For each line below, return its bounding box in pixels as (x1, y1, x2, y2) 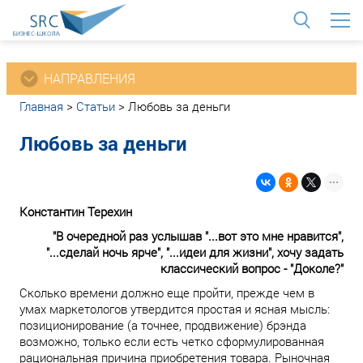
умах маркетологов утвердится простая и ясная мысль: (19, 301, 330, 317)
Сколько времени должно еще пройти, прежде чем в (19, 284, 314, 301)
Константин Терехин (19, 203, 132, 220)
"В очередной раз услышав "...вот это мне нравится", (53, 228, 344, 244)
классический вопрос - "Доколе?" (160, 260, 344, 276)
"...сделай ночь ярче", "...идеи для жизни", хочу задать (46, 244, 344, 260)
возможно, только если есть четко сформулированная (19, 333, 324, 349)
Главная (19, 98, 63, 114)
